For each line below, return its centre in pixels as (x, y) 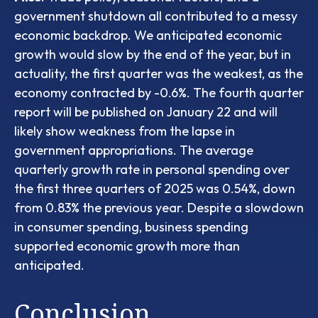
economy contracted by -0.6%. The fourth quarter (159, 92)
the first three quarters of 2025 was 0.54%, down (155, 188)
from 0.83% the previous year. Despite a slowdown (159, 207)
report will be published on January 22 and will (146, 111)
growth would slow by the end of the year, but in (153, 54)
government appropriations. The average (134, 150)
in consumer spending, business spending (131, 226)
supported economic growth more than (127, 246)
